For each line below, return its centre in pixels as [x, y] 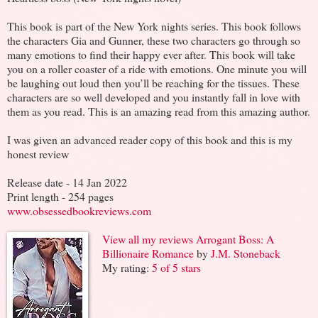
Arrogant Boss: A [235, 238]
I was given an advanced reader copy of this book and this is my [150, 139]
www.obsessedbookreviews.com [79, 210]
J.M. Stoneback [246, 253]
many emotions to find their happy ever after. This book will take [151, 54]
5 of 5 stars [176, 267]
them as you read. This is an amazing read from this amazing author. [159, 111]
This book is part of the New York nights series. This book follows [154, 26]
